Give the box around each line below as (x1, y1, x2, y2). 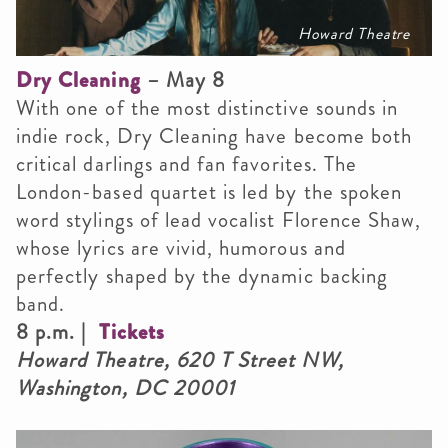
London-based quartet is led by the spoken (16, 176, 403, 207)
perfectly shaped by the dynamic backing (16, 260, 388, 291)
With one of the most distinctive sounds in (16, 92, 399, 123)
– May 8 (140, 64, 226, 95)
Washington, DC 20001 (16, 372, 236, 403)
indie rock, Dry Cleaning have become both (16, 120, 413, 151)
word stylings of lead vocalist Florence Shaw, (16, 204, 422, 235)
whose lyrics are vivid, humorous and (16, 232, 346, 263)
